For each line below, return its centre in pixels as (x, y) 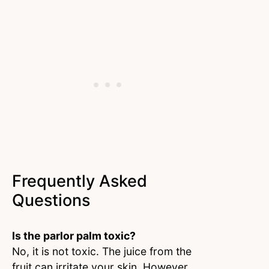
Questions (53, 200)
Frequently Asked (80, 181)
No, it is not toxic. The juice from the (102, 251)
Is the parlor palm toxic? (75, 235)
